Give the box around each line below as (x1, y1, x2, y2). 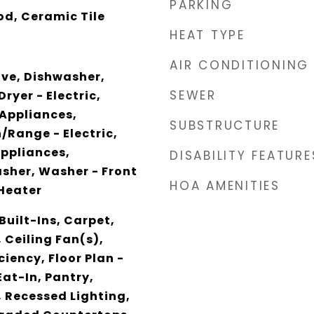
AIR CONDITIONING (170, 57, 309, 74)
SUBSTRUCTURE (170, 117, 280, 134)
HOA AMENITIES (170, 177, 280, 194)
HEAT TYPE (170, 27, 245, 43)
